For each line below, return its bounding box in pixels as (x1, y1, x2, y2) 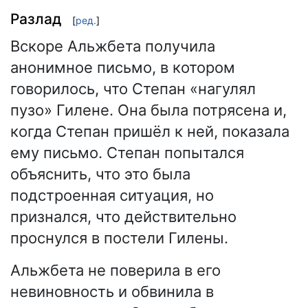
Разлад (10, 10, 61, 28)
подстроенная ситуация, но (10, 186, 214, 204)
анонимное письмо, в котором (10, 58, 235, 76)
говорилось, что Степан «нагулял (10, 79, 256, 98)
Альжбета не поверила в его (10, 261, 221, 279)
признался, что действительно (10, 207, 236, 225)
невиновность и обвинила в (10, 282, 214, 300)
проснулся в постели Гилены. (10, 228, 228, 247)
